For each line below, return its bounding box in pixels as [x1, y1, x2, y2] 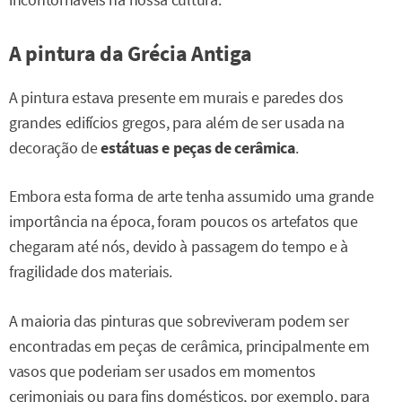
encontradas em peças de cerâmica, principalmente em [9, 336, 370, 356]
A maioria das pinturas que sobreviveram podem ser [9, 310, 349, 331]
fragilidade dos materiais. [9, 262, 173, 283]
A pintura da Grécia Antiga [9, 39, 253, 68]
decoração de [9, 138, 101, 159]
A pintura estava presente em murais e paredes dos [9, 88, 344, 109]
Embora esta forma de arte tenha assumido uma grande [9, 187, 374, 207]
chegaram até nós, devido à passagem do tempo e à [9, 237, 348, 258]
